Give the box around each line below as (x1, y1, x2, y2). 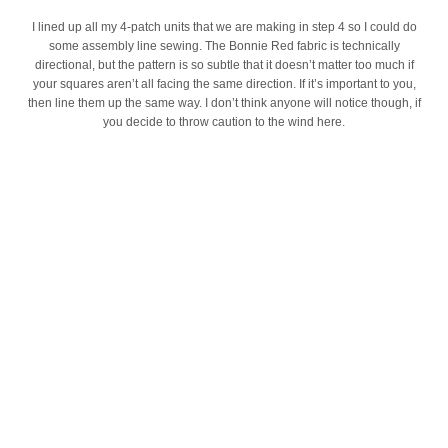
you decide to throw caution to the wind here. (103, 114, 345, 129)
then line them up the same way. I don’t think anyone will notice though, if (27, 95, 421, 110)
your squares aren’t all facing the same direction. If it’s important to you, (32, 76, 416, 91)
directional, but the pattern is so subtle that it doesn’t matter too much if (34, 57, 414, 72)
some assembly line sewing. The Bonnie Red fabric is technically (48, 38, 400, 53)
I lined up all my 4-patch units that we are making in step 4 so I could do (31, 19, 417, 34)
